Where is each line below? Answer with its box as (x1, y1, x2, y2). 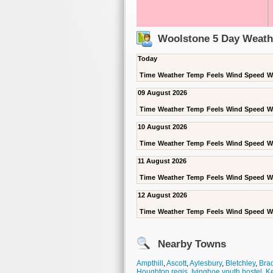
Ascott (166, 259, 186, 268)
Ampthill (136, 259, 163, 268)
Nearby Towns (158, 238, 226, 250)
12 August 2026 (138, 191, 187, 199)
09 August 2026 (138, 89, 187, 96)
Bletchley (225, 259, 255, 268)
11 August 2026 (138, 157, 186, 165)
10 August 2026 (138, 123, 187, 130)
